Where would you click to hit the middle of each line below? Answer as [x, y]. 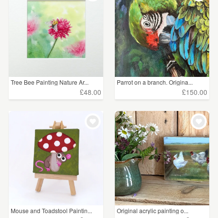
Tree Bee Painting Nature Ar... [50, 82]
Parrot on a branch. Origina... [155, 82]
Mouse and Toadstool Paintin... [51, 210]
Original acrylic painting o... [153, 210]
